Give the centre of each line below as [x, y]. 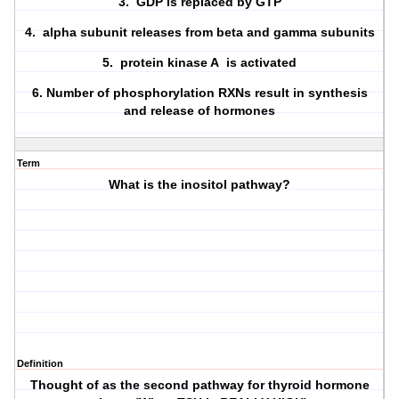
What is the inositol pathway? [200, 185]
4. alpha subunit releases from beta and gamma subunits [199, 33]
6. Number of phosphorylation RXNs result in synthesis [199, 93]
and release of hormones [200, 111]
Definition [40, 364]
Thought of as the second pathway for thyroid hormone [199, 385]
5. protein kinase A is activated [200, 63]
